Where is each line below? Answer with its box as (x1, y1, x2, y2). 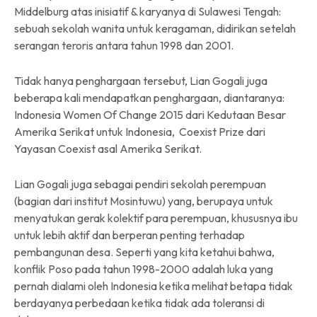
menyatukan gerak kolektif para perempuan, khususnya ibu (14, 210, 298, 225)
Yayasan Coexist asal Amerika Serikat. (14, 141, 202, 156)
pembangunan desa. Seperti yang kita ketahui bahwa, (14, 244, 275, 259)
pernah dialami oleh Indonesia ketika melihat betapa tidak (14, 278, 293, 293)
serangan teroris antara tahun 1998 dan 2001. (14, 38, 234, 52)
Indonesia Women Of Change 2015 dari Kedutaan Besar (14, 107, 286, 122)
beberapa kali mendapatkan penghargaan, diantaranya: (14, 90, 284, 105)
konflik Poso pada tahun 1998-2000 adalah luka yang (14, 261, 273, 276)
